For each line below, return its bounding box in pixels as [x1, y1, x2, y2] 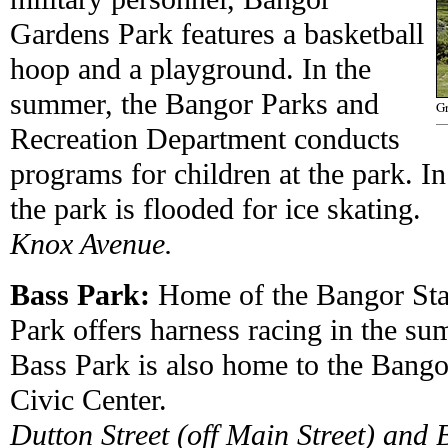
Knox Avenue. [10, 227, 173, 261]
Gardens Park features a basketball [10, 17, 424, 51]
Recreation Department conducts [10, 122, 400, 156]
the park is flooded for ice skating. [10, 192, 421, 226]
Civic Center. [10, 383, 167, 417]
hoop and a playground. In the [10, 52, 371, 86]
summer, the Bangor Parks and [10, 87, 379, 121]
